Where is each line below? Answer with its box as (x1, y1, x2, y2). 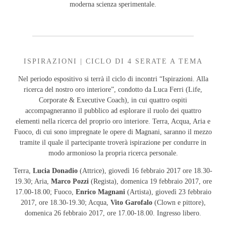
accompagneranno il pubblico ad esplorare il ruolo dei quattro (25, 106, 201, 115)
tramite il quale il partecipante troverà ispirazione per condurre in (20, 138, 206, 146)
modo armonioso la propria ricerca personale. (48, 149, 178, 157)
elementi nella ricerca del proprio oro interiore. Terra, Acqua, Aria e (16, 117, 210, 125)
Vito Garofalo (110, 198, 152, 206)
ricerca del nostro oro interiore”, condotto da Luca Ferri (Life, (24, 85, 202, 93)
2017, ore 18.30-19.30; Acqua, (20, 198, 110, 206)
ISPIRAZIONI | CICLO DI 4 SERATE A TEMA (23, 57, 203, 65)
